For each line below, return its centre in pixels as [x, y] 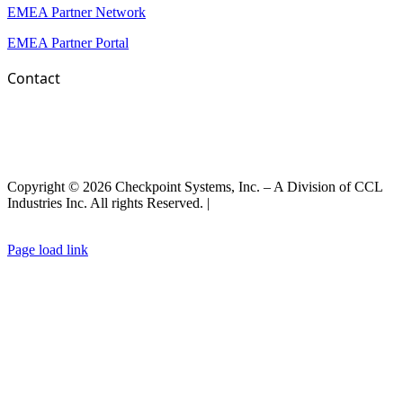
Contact [34, 79]
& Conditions [47, 219]
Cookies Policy [137, 219]
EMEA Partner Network [76, 13]
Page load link [48, 250]
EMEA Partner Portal [68, 43]
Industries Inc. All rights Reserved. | [110, 203]
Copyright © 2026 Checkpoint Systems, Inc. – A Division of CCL [195, 187]
